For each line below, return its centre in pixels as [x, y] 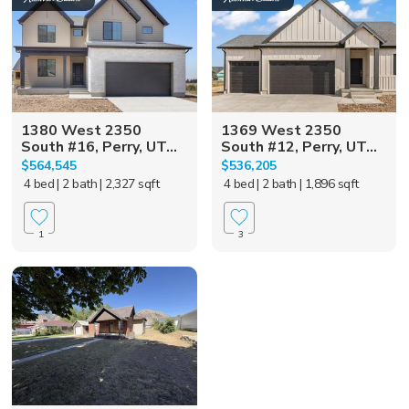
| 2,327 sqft [130, 184]
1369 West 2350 [281, 130]
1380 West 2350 [82, 130]
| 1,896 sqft [329, 184]
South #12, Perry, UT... [299, 147]
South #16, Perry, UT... [100, 147]
